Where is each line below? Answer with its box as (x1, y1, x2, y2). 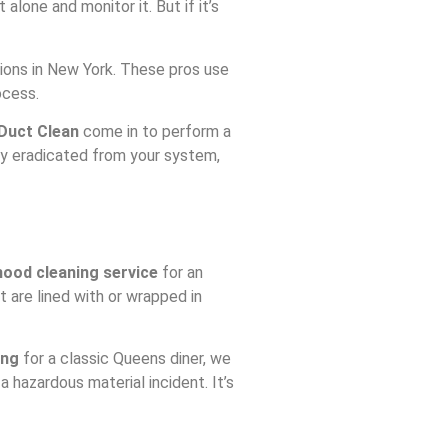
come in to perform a (79, 122, 231, 142)
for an (158, 262, 203, 282)
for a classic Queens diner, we (19, 348, 231, 368)
